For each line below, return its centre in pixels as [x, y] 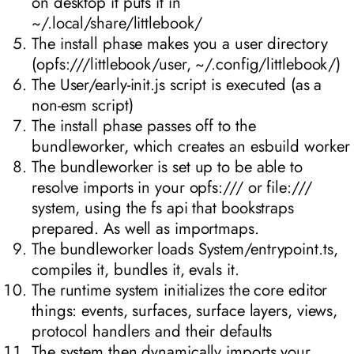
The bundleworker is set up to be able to [167, 167]
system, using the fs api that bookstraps [163, 208]
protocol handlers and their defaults [152, 331]
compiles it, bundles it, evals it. [136, 270]
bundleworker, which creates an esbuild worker [191, 147]
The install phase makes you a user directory [180, 44]
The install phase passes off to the [144, 126]
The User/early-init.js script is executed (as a [177, 85]
